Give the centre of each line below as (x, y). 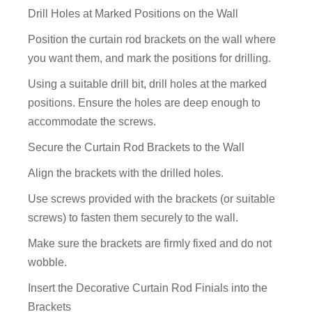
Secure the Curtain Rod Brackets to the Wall (136, 148)
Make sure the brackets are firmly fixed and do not (150, 244)
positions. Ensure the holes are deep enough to (145, 103)
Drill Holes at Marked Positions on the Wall (133, 14)
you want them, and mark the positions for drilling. (150, 58)
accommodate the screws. (92, 122)
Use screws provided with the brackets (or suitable (152, 199)
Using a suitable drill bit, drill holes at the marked (148, 84)
